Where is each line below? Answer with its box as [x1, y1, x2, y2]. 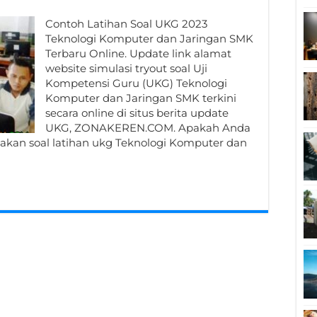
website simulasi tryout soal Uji [45, 62, 207, 75]
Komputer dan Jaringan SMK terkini [45, 91, 236, 105]
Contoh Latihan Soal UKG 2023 [45, 17, 207, 30]
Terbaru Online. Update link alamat [45, 47, 231, 60]
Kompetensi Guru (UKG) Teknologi [45, 76, 227, 90]
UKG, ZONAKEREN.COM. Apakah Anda [45, 121, 250, 134]
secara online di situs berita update [45, 106, 229, 120]
